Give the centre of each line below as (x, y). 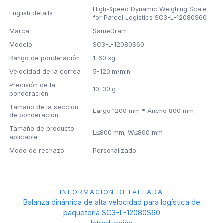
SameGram (110, 31)
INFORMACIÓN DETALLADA (111, 192)
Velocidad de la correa (45, 72)
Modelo (21, 45)
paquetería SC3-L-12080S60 (111, 212)
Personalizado (115, 151)
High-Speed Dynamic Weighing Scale (150, 9)
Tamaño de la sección (44, 107)
